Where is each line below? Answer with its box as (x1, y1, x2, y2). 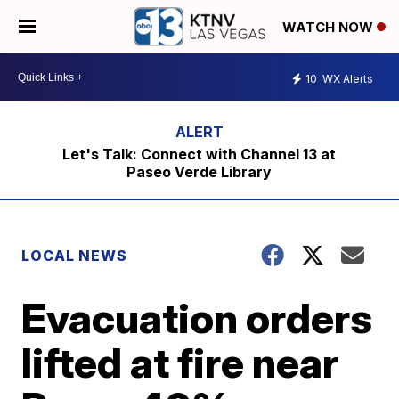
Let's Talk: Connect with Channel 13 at (62, 145, 337, 163)
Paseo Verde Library (126, 163, 273, 181)
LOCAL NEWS (21, 247, 128, 265)
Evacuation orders (21, 293, 373, 343)
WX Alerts (320, 71, 373, 85)
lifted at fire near (21, 338, 339, 387)
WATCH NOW (282, 19, 377, 37)
